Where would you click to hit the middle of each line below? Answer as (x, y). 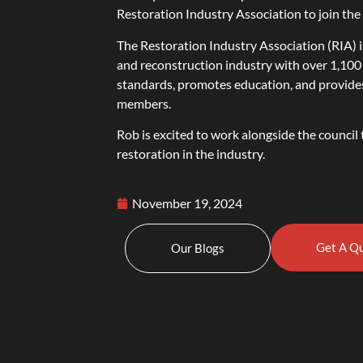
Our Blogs (198, 248)
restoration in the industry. (191, 153)
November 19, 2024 (188, 203)
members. (144, 103)
